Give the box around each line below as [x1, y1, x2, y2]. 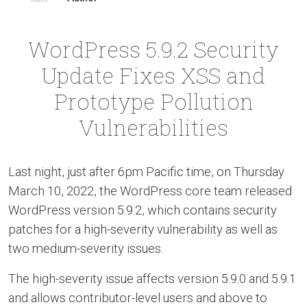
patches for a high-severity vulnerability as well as [8, 221, 278, 236]
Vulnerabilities [79, 112, 228, 142]
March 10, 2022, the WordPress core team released [8, 183, 292, 198]
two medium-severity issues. [8, 241, 163, 256]
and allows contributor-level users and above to [8, 290, 267, 305]
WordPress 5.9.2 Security [28, 34, 279, 64]
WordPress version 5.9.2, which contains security [8, 202, 277, 217]
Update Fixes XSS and [42, 60, 265, 90]
